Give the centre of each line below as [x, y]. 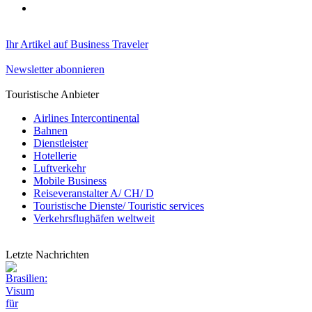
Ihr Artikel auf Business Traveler [77, 45]
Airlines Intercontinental [86, 118]
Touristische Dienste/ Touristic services [119, 206]
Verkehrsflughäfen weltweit [94, 219]
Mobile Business [70, 181]
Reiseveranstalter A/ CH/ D [94, 194]
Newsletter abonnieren [55, 70]
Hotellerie [55, 156]
